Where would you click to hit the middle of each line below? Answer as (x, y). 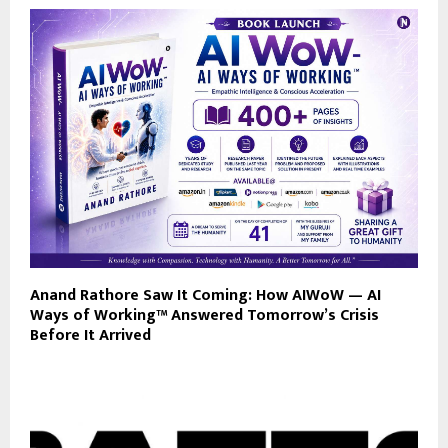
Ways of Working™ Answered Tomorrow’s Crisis (204, 316)
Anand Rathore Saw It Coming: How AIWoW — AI (205, 296)
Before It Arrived (90, 336)
